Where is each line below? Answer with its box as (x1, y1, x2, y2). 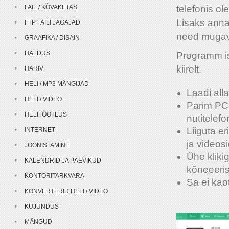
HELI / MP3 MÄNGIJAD (25, 80, 89, 87)
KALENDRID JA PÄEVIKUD (25, 157, 101, 164)
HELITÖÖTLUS (25, 111, 67, 118)
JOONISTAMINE (25, 142, 70, 149)
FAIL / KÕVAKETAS (25, 4, 77, 11)
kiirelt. (176, 64, 201, 75)
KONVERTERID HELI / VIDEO (25, 188, 108, 195)
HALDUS (25, 50, 50, 57)
